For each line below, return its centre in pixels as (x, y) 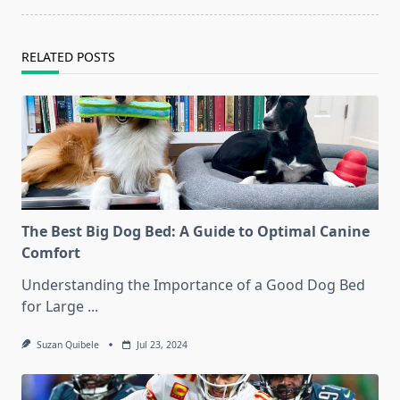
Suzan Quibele (67, 345)
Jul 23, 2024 (162, 345)
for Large (53, 307)
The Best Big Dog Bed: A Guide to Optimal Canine (196, 232)
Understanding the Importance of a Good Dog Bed (193, 285)
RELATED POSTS (68, 57)
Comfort (51, 253)
